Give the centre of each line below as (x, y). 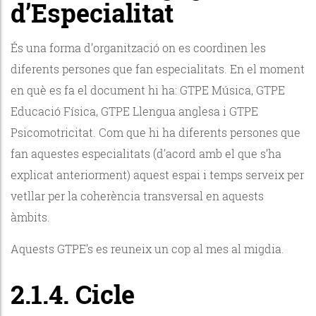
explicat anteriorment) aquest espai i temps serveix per (157, 174)
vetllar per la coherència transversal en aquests (137, 195)
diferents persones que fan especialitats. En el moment (158, 68)
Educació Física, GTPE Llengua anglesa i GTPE (134, 111)
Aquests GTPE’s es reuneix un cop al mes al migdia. (149, 248)
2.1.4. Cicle (73, 294)
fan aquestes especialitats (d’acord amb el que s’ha (146, 153)
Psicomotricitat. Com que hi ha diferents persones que (156, 132)
